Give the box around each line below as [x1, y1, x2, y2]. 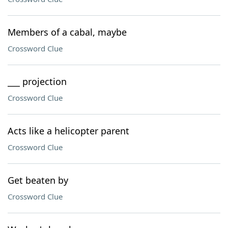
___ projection [8, 75, 67, 88]
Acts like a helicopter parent [8, 125, 129, 137]
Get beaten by [8, 174, 68, 186]
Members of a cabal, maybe [8, 26, 127, 38]
